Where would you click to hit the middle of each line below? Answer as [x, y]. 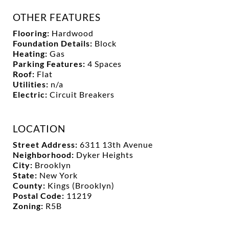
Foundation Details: [54, 43]
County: [30, 185]
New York [59, 175]
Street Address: [46, 144]
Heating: [31, 53]
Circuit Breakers [82, 94]
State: [26, 175]
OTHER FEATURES [57, 17]
